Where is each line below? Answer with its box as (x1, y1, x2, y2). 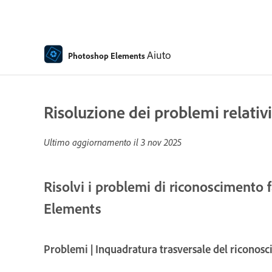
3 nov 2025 (141, 136, 182, 148)
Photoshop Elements (68, 50, 145, 61)
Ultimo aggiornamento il (44, 136, 141, 148)
